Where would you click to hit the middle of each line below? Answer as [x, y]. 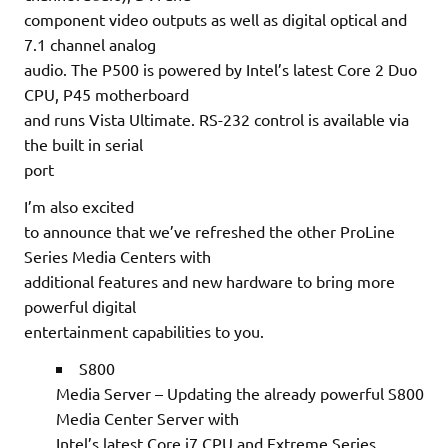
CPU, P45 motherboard [106, 93]
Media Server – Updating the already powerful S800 [240, 392]
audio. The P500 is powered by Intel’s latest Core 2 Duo [220, 68]
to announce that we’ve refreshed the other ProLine [209, 230]
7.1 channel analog [90, 43]
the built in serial [83, 143]
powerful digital [80, 305]
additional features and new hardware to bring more [209, 280]
